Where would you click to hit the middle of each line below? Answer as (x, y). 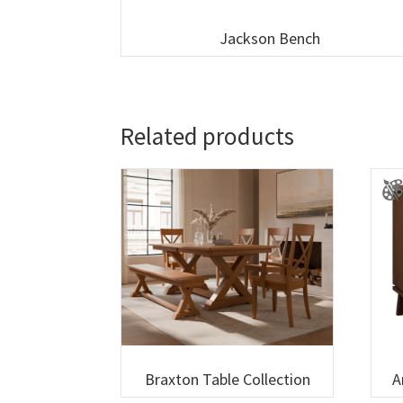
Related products (208, 136)
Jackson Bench (269, 39)
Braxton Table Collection (227, 380)
